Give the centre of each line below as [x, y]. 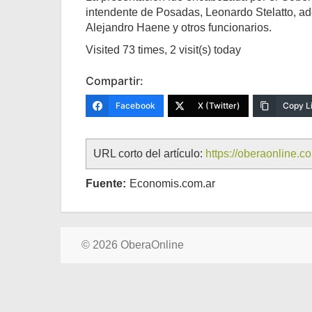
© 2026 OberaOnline [133, 245]
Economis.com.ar [172, 184]
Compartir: [115, 81]
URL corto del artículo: [149, 154]
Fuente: [106, 184]
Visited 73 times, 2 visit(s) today [163, 50]
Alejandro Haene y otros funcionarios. [179, 28]
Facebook [135, 106]
